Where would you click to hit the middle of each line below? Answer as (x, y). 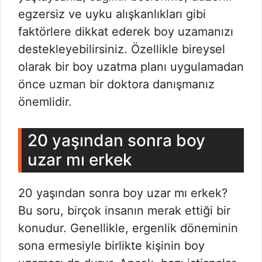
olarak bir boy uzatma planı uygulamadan (131, 67)
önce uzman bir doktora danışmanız (116, 84)
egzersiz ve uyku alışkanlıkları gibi (112, 14)
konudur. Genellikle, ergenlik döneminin (128, 228)
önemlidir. (45, 102)
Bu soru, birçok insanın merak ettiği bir (124, 211)
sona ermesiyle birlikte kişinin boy (111, 246)
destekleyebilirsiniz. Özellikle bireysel (122, 49)
